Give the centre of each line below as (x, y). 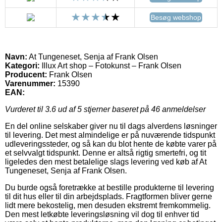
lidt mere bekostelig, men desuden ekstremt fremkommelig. (108, 206)
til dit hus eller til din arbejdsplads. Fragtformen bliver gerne (109, 197)
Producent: (26, 75)
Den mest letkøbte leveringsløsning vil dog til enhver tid (102, 215)
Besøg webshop (176, 18)
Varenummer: (30, 84)
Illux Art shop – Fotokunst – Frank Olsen (111, 66)
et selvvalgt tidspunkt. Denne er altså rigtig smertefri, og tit (106, 153)
